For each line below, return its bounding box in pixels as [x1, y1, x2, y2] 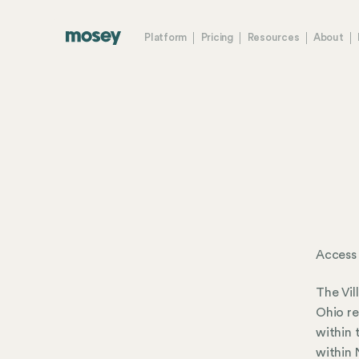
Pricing [200, 32, 233, 43]
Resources [247, 32, 300, 43]
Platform [144, 32, 188, 43]
